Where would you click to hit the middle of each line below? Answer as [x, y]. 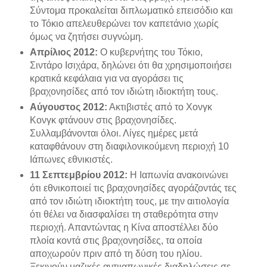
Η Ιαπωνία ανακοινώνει [178, 175]
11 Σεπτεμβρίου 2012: [78, 175]
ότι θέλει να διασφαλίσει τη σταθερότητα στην [124, 215]
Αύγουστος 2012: [68, 107]
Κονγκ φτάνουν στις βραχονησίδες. [103, 120]
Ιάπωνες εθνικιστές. [71, 160]
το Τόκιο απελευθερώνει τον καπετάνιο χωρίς [124, 24]
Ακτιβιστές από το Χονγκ [159, 107]
